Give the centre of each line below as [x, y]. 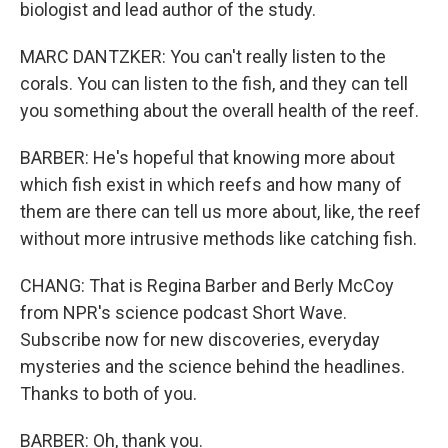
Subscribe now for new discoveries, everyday [200, 339]
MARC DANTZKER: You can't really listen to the [203, 56]
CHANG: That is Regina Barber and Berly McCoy [207, 285]
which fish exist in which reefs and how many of [211, 184]
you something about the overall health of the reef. [219, 110]
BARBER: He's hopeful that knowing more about [207, 157]
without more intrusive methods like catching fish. [218, 238]
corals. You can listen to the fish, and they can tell [214, 83]
